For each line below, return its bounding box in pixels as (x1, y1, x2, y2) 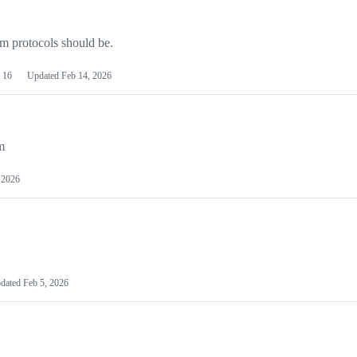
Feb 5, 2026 (23, 277, 69, 289)
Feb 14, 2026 (61, 70, 112, 82)
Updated (27, 70, 61, 82)
